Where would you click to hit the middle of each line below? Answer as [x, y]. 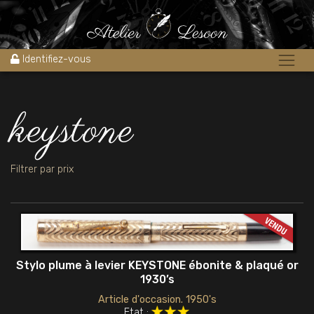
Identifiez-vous [56, 59]
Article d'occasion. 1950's [157, 299]
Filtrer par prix [42, 170]
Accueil [26, 7]
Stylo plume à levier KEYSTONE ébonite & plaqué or [157, 266]
